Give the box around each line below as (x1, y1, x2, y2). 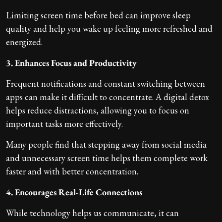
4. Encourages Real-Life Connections (6, 186, 142, 198)
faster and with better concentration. (6, 165, 138, 177)
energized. (6, 36, 43, 48)
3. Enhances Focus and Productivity (6, 56, 137, 68)
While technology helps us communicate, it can (6, 207, 179, 219)
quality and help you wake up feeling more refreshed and (6, 22, 213, 34)
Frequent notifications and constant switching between (6, 77, 205, 89)
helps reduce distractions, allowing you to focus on (6, 104, 189, 116)
